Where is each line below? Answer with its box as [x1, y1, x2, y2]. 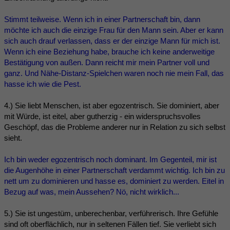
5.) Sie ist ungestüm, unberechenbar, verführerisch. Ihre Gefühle [4, 208, 218, 218]
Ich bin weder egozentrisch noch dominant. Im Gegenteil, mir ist [4, 155, 217, 164]
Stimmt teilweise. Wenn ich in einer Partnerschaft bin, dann [4, 14, 200, 24]
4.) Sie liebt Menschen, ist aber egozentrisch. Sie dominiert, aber [4, 101, 219, 110]
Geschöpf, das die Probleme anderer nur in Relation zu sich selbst [4, 122, 225, 131]
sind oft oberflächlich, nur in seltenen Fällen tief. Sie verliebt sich [4, 219, 216, 228]
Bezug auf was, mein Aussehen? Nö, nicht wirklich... [4, 187, 179, 196]
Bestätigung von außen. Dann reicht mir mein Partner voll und [4, 57, 209, 67]
